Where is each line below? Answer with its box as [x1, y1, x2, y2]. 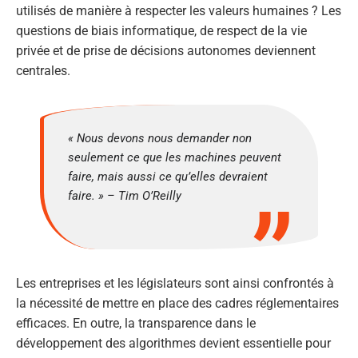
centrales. [16, 63, 70, 79]
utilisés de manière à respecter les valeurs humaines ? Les [16, 3, 341, 19]
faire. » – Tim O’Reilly [68, 189, 181, 204]
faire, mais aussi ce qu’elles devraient [68, 169, 268, 185]
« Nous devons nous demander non [68, 131, 252, 146]
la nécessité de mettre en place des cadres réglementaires [16, 296, 339, 312]
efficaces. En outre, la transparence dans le [16, 316, 256, 332]
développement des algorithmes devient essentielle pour [16, 336, 331, 352]
